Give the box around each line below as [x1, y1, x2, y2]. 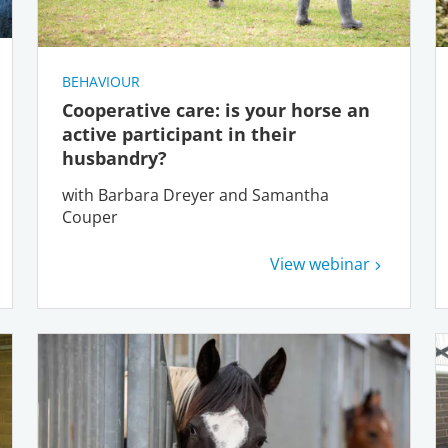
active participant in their [62, 122, 297, 147]
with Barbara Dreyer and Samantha [62, 184, 330, 207]
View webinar [269, 253, 370, 276]
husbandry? [62, 146, 173, 171]
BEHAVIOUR [62, 72, 141, 92]
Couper [62, 206, 119, 229]
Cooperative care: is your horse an [62, 98, 371, 123]
